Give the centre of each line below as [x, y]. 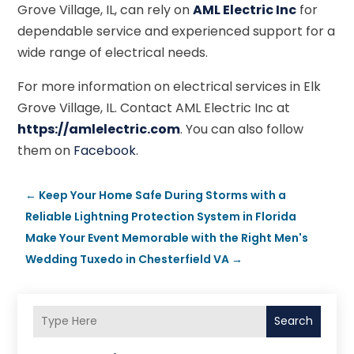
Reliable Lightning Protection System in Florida [161, 216]
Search [293, 321]
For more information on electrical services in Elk [169, 86]
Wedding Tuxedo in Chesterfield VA [128, 259]
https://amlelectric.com [99, 129]
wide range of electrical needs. [113, 52]
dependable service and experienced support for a [177, 31]
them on [46, 150]
